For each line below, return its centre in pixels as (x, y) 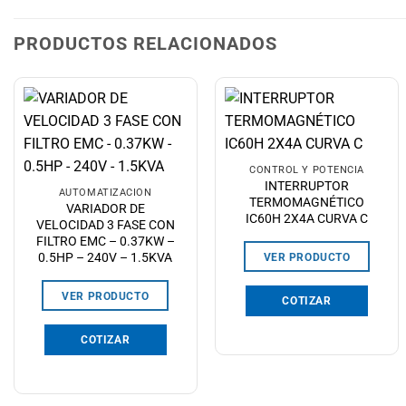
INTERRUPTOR (306, 186)
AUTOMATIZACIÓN (105, 193)
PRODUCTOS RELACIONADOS (145, 43)
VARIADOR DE (105, 209)
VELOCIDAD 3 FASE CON (105, 225)
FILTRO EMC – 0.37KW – (105, 242)
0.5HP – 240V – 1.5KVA (106, 258)
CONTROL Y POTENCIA (307, 170)
